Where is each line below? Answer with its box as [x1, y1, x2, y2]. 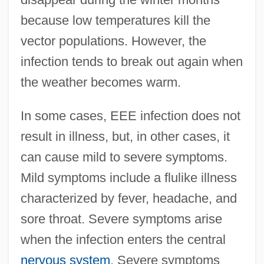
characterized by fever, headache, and [20, 190, 237, 206]
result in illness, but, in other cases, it [20, 128, 230, 144]
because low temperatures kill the [20, 12, 210, 28]
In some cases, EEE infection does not [20, 108, 240, 123]
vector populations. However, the [20, 33, 206, 48]
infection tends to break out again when [20, 54, 243, 69]
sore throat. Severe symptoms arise [20, 211, 222, 226]
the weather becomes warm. [20, 74, 181, 90]
